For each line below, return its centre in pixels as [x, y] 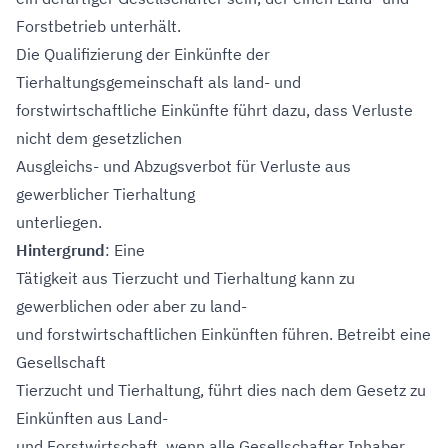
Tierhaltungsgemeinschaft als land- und [158, 82]
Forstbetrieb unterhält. [98, 26]
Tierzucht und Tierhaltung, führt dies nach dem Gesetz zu [221, 390]
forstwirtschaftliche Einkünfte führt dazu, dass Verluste [214, 110]
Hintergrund [60, 250]
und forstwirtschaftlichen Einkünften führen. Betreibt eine [223, 334]
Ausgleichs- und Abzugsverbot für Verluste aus [183, 166]
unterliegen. [59, 222]
